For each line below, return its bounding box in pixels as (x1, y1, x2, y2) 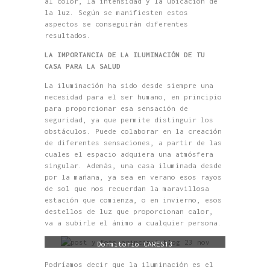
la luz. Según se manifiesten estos (45, 8, 188, 16)
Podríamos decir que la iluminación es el (45, 260, 213, 268)
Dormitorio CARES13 (97, 239, 173, 248)
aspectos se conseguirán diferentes (45, 19, 188, 28)
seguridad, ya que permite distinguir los (45, 115, 213, 124)
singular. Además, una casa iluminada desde (45, 161, 222, 169)
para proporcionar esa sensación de (45, 104, 188, 112)
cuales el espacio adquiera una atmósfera (45, 149, 213, 158)
